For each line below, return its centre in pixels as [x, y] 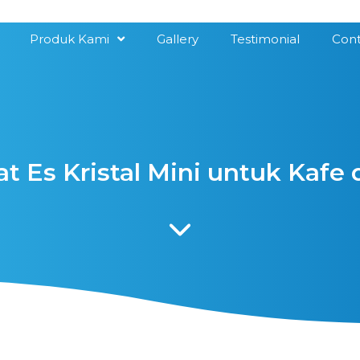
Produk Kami [70, 39]
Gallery [178, 39]
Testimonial [265, 39]
